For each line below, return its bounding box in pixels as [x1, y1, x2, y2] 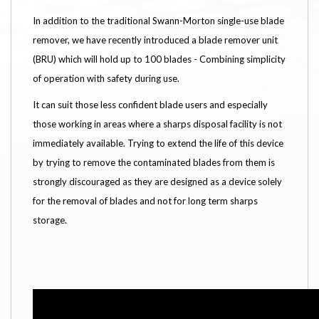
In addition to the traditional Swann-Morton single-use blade [33, 15, 284, 27]
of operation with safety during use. [33, 73, 182, 85]
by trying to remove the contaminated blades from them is [33, 157, 275, 169]
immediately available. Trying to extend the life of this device [33, 137, 283, 150]
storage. [33, 214, 67, 226]
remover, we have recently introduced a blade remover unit [33, 34, 278, 46]
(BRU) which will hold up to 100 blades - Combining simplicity [33, 53, 286, 66]
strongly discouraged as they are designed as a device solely [33, 176, 282, 188]
